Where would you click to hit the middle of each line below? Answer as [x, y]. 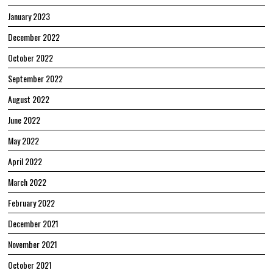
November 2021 [33, 244]
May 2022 [24, 141]
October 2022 [31, 58]
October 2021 [30, 265]
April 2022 [25, 161]
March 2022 [27, 182]
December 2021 [34, 224]
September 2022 [36, 79]
